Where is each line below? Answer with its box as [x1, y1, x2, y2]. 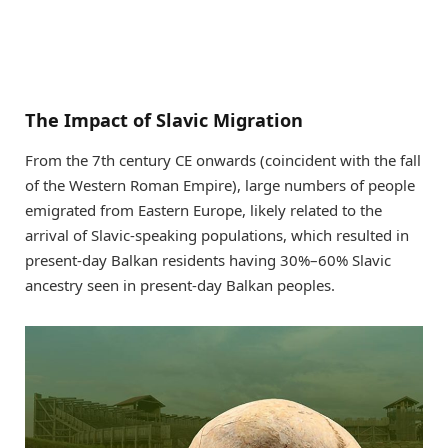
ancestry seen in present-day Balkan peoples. [25, 274, 335, 295]
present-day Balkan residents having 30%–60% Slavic [25, 249, 391, 270]
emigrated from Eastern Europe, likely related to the [25, 199, 382, 220]
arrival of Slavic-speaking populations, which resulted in [25, 224, 409, 245]
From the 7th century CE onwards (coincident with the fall [25, 149, 421, 170]
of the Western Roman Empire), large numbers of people [25, 174, 415, 195]
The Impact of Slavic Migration [25, 107, 303, 132]
